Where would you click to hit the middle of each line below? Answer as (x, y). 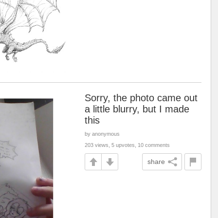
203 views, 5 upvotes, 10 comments (127, 145)
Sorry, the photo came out (141, 98)
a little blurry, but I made (137, 109)
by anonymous (102, 134)
